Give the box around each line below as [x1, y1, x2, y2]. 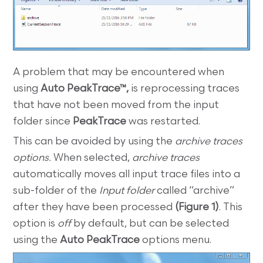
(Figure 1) [175, 203, 220, 213]
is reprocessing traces [131, 84, 240, 95]
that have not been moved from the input [13, 100, 220, 111]
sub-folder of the [13, 186, 100, 197]
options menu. [140, 235, 212, 246]
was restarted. [126, 117, 201, 127]
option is [13, 219, 58, 230]
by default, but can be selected [71, 219, 230, 230]
